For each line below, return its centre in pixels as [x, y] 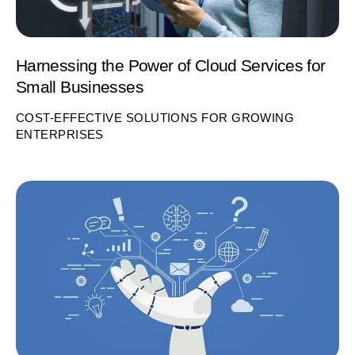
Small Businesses [80, 87]
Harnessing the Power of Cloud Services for [171, 66]
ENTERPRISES [60, 135]
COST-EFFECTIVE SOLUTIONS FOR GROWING [155, 118]
